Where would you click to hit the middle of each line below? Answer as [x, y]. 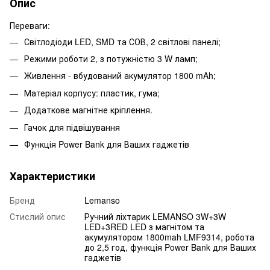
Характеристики [52, 176]
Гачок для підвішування [72, 127]
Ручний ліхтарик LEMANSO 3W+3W [155, 216]
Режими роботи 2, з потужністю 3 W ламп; [111, 58]
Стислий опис [38, 216]
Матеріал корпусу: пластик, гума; [92, 93]
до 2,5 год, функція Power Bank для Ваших [170, 247]
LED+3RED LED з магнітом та [144, 226]
